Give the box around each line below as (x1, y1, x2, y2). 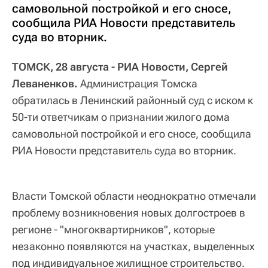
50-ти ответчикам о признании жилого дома (12, 110, 230, 123)
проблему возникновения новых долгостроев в (12, 206, 245, 219)
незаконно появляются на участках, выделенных (12, 239, 255, 252)
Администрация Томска (80, 77, 197, 90)
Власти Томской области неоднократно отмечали (12, 189, 256, 202)
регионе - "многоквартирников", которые (12, 223, 215, 236)
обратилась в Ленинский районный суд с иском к (12, 93, 253, 106)
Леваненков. (12, 77, 80, 90)
